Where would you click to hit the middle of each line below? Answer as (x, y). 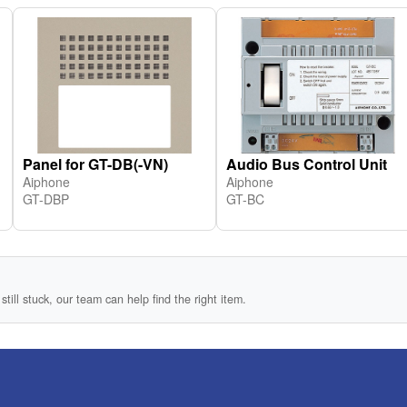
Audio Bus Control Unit (307, 164)
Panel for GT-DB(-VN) (95, 164)
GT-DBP (46, 199)
